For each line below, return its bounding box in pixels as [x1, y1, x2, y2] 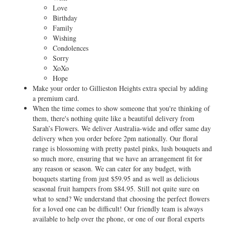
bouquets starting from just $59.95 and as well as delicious [33, 174, 199, 183]
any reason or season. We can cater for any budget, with [33, 164, 191, 173]
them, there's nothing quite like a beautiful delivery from [33, 114, 194, 123]
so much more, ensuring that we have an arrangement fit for [33, 154, 202, 163]
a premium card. [33, 93, 79, 103]
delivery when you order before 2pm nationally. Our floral [33, 134, 198, 143]
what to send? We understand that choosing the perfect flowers [33, 194, 209, 203]
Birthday [53, 13, 77, 23]
